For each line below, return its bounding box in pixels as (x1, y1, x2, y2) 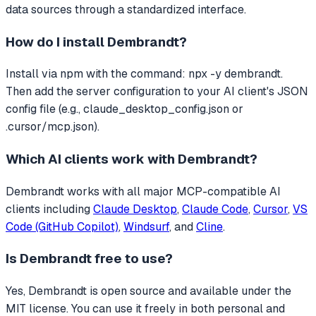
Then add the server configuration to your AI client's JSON (6, 84, 308, 99)
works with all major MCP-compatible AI (64, 183, 281, 199)
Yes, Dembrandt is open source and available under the (6, 284, 291, 299)
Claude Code (182, 201, 248, 217)
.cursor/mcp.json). (6, 119, 99, 135)
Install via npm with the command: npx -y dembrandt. (6, 66, 283, 82)
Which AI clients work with (6, 150, 178, 168)
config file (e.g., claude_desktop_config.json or (6, 102, 243, 117)
